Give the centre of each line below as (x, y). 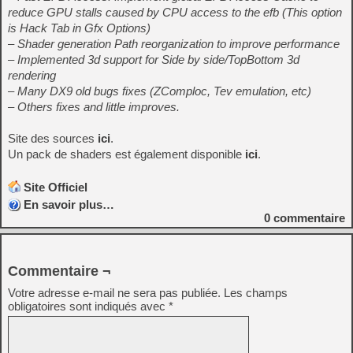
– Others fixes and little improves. (94, 107)
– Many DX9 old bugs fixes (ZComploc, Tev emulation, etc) (160, 91)
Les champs (256, 293)
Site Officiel (56, 187)
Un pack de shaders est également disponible (126, 154)
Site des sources (53, 138)
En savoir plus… (69, 204)
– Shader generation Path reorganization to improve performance (174, 44)
